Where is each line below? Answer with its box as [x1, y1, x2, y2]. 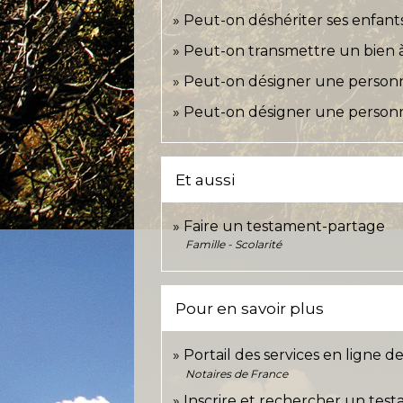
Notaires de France [185, 366, 289, 381]
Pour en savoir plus [175, 299, 325, 318]
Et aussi [175, 170, 236, 189]
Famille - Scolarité [185, 237, 282, 251]
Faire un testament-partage [184, 217, 386, 235]
